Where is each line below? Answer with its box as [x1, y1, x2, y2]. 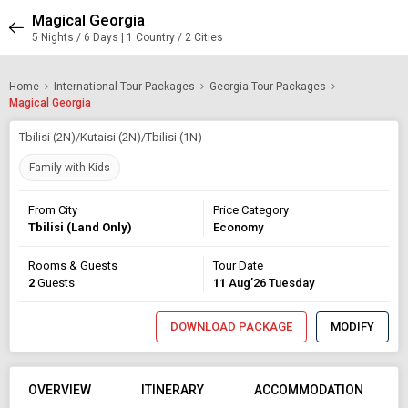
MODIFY [331, 320, 374, 333]
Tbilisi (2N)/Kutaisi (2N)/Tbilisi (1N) [19, 130, 202, 144]
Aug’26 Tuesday [226, 276, 314, 290]
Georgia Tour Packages [209, 80, 326, 93]
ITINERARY [141, 382, 204, 397]
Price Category [213, 203, 289, 217]
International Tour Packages [54, 80, 195, 93]
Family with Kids [29, 161, 110, 174]
